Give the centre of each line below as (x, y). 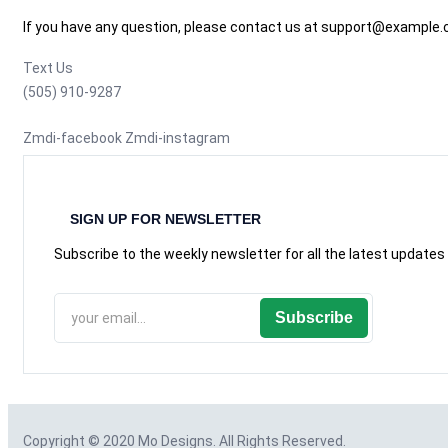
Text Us (48, 67)
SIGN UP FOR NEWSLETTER (165, 218)
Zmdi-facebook (72, 137)
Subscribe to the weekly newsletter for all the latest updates (249, 254)
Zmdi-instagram (177, 137)
